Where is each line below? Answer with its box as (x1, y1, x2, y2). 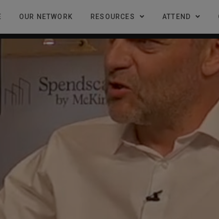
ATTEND (162, 13, 191, 21)
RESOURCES (90, 13, 135, 21)
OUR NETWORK (19, 13, 73, 21)
